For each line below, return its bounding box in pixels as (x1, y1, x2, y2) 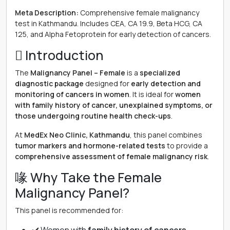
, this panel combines (130, 130, 202, 140)
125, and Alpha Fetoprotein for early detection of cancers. (15, 29, 211, 39)
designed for (84, 79, 131, 88)
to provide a (165, 141, 208, 150)
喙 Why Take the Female (15, 168, 162, 186)
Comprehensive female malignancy (79, 8, 199, 17)
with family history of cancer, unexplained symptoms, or (15, 100, 213, 110)
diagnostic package (15, 79, 84, 88)
